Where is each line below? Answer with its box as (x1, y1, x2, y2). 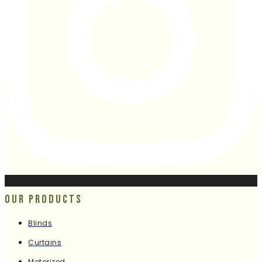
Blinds (28, 218, 52, 229)
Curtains (28, 237, 61, 248)
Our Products (5, 192, 82, 207)
